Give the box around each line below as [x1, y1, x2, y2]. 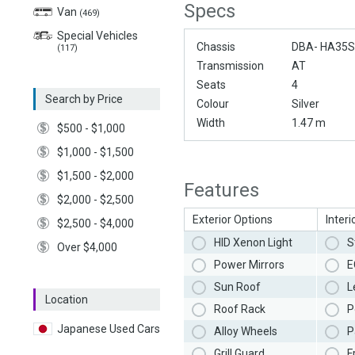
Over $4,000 [57, 241, 117, 254]
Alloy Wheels [214, 325, 277, 338]
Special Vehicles [57, 29, 138, 42]
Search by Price [45, 93, 123, 105]
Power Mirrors [214, 258, 284, 272]
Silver [292, 97, 319, 111]
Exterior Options [193, 213, 273, 227]
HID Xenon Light [214, 236, 292, 250]
